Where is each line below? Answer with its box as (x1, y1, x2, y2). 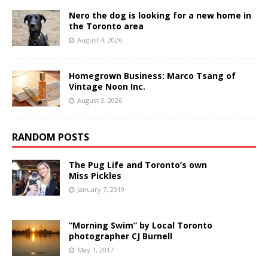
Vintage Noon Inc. (69, 80, 145, 92)
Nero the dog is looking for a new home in (69, 9, 251, 21)
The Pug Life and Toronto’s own (69, 159, 207, 170)
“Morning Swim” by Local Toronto (69, 219, 212, 231)
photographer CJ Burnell (69, 230, 172, 242)
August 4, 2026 (77, 35, 122, 44)
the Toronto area (69, 20, 144, 32)
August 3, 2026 (77, 95, 122, 105)
